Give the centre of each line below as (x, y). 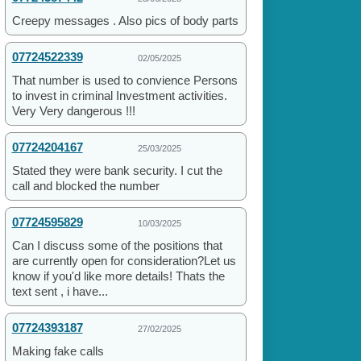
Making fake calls (58, 351)
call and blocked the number (85, 186)
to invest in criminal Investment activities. (119, 96)
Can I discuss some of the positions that (117, 246)
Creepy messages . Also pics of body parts (125, 21)
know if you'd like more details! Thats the (118, 276)
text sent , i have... (60, 292)
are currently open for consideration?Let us (124, 261)
